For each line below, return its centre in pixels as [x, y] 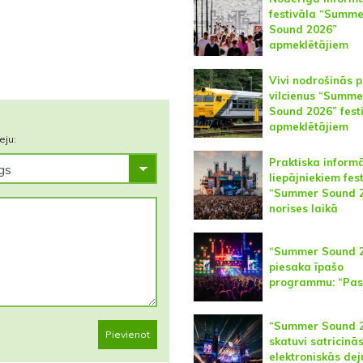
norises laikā [303, 208]
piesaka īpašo [306, 267]
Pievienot [127, 335]
